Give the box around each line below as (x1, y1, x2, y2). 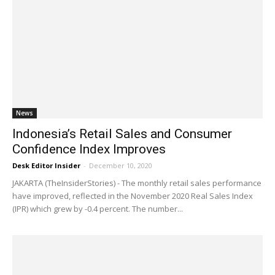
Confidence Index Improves (12, 142, 166, 157)
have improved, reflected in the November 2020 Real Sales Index (12, 190, 253, 202)
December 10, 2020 (89, 161, 152, 171)
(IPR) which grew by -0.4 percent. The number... (12, 203, 183, 215)
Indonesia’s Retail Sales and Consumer (12, 126, 232, 142)
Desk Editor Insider (12, 161, 80, 171)
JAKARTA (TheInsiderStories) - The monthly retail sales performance (12, 177, 261, 189)
